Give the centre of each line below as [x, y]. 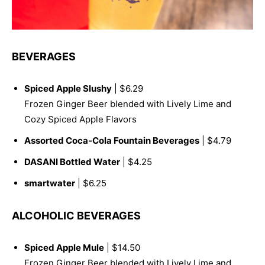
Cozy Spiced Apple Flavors [80, 119]
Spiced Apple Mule [64, 248]
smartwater [50, 183]
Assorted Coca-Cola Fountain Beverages [112, 141]
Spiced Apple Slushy [68, 89]
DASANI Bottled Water [72, 162]
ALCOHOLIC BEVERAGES [76, 216]
